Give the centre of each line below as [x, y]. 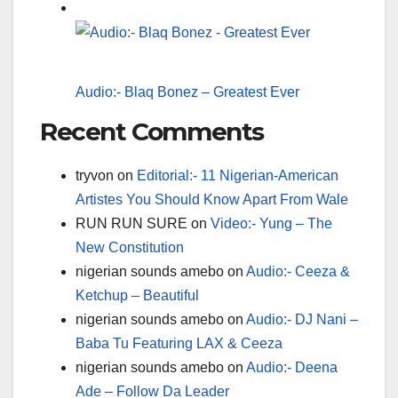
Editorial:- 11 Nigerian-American [238, 175]
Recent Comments [152, 131]
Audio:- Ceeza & [298, 271]
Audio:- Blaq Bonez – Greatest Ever [187, 92]
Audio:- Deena [292, 367]
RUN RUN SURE [131, 223]
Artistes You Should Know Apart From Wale [212, 199]
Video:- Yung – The [271, 223]
